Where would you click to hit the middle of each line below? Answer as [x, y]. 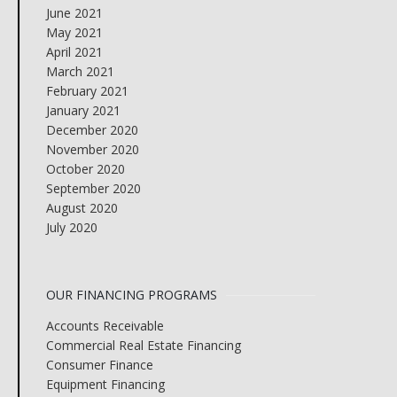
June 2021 [74, 13]
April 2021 [74, 52]
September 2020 [93, 188]
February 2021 [87, 91]
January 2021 [83, 110]
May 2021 [74, 32]
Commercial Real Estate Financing [143, 345]
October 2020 [85, 169]
